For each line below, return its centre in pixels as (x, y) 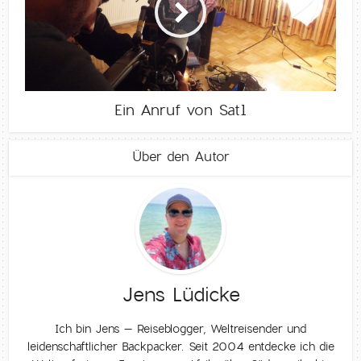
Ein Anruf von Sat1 (180, 110)
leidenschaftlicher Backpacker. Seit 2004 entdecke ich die (180, 346)
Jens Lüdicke (180, 294)
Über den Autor (180, 156)
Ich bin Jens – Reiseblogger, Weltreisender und (180, 328)
